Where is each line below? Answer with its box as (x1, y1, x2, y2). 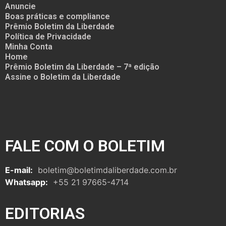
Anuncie (5, 1, 36, 11)
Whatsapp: (5, 177, 48, 187)
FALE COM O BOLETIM (5, 136, 165, 155)
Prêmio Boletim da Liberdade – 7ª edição (5, 62, 159, 72)
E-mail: (5, 164, 33, 175)
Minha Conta (5, 41, 52, 51)
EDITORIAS (5, 204, 85, 223)
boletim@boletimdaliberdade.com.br (38, 164, 177, 175)
